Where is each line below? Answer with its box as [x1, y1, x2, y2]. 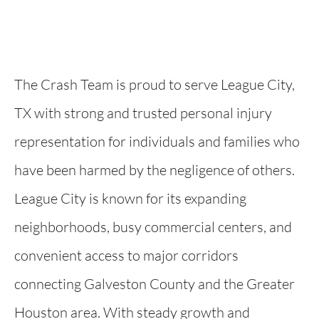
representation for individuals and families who [14, 132, 300, 150]
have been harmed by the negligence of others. [14, 161, 295, 179]
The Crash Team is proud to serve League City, [14, 75, 295, 93]
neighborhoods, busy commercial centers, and [14, 218, 292, 236]
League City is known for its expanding [14, 189, 246, 207]
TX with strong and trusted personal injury [14, 104, 272, 122]
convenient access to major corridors [14, 246, 239, 264]
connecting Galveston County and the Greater [14, 275, 295, 293]
